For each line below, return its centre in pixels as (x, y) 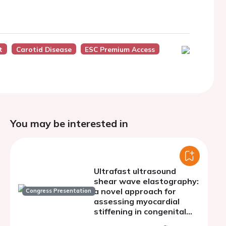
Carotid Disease (44, 49)
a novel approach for (135, 191)
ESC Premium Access (120, 49)
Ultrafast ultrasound (135, 171)
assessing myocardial (137, 201)
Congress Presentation (59, 191)
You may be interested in (69, 123)
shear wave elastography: (146, 181)
